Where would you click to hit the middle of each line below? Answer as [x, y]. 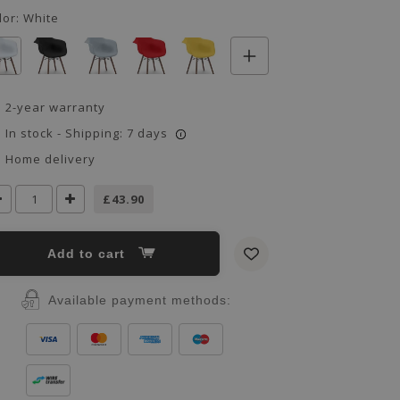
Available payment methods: [139, 300]
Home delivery [50, 159]
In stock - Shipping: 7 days [87, 133]
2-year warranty [55, 107]
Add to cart [93, 254]
